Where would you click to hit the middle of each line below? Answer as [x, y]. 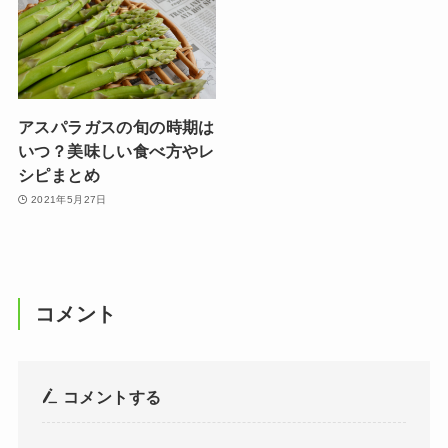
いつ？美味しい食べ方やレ [116, 151]
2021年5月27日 [68, 199]
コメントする [110, 396]
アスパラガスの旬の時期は [116, 127]
